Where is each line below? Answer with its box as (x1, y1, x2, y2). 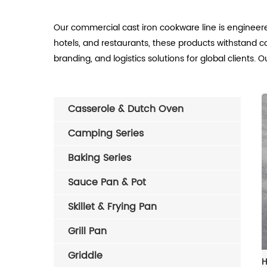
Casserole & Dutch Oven (68, 101, 184, 117)
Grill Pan (68, 223, 107, 239)
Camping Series (68, 126, 144, 141)
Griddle (68, 248, 103, 263)
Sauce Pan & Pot (68, 175, 146, 190)
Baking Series (68, 150, 131, 166)
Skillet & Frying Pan (68, 199, 157, 215)
